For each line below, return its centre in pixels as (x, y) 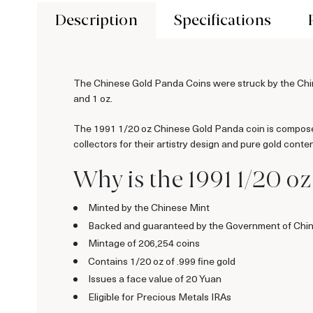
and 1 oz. (93, 98)
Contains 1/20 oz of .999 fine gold (162, 261)
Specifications (223, 20)
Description (96, 20)
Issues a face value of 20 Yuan (155, 279)
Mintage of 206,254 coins (144, 243)
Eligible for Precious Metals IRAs (160, 296)
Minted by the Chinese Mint (149, 208)
